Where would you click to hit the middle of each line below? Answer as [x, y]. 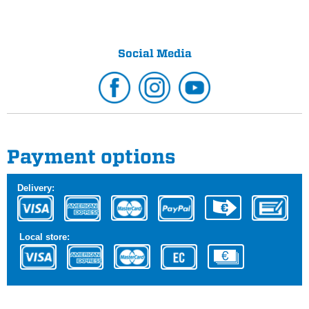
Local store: [44, 237]
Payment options [91, 157]
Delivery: [36, 188]
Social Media [154, 54]
